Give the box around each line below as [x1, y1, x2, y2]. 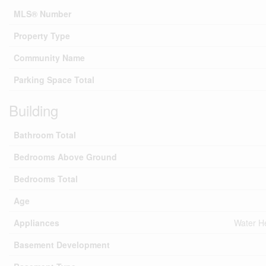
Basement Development [14, 239, 110, 251]
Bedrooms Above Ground [14, 151, 117, 163]
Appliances [14, 217, 59, 229]
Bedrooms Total [14, 173, 78, 185]
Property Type [14, 30, 70, 42]
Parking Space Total [14, 74, 94, 85]
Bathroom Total [14, 129, 76, 141]
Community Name [14, 52, 85, 64]
